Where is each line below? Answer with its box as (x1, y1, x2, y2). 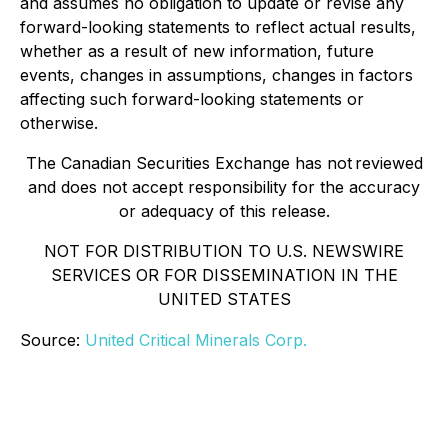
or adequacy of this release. (118, 201, 330, 221)
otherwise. (20, 113, 98, 133)
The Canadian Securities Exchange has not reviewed (25, 153, 423, 173)
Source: (20, 330, 85, 350)
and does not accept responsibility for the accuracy (28, 177, 420, 197)
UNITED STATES (157, 289, 291, 309)
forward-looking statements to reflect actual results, (20, 17, 416, 37)
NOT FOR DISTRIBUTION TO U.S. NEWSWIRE (44, 241, 404, 261)
